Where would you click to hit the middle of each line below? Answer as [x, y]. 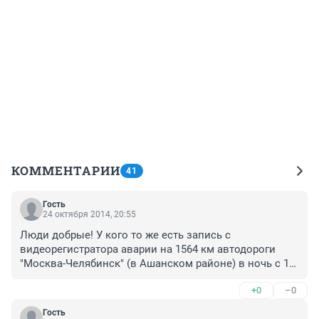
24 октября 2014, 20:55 [89, 215]
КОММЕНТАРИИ [66, 171]
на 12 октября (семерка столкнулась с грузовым [143, 278]
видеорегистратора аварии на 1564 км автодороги [148, 250]
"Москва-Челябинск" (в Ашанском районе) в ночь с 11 [157, 264]
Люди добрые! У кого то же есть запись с [125, 235]
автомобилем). [58, 292]
